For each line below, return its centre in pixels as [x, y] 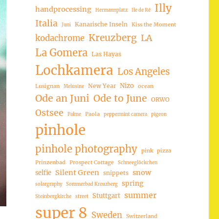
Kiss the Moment [153, 24]
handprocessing [63, 9]
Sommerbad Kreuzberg [92, 184]
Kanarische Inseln [101, 24]
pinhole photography [86, 149]
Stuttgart [106, 195]
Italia [46, 23]
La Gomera [61, 52]
